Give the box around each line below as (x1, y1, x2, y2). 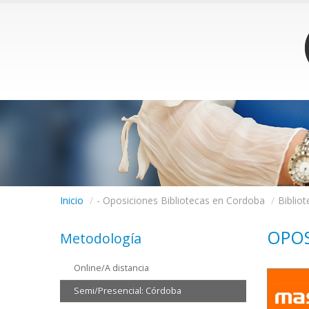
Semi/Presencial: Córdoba (74, 285, 181, 297)
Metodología (60, 229, 141, 248)
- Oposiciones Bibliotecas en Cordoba (97, 194, 265, 207)
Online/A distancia (74, 262, 149, 274)
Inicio (60, 194, 83, 207)
